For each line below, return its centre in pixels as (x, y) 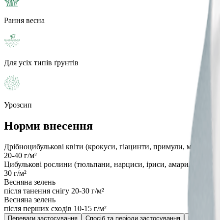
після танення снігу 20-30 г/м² (54, 191)
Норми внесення (48, 125)
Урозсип (18, 105)
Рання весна (24, 20)
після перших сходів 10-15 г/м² (55, 208)
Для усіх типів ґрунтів (41, 62)
